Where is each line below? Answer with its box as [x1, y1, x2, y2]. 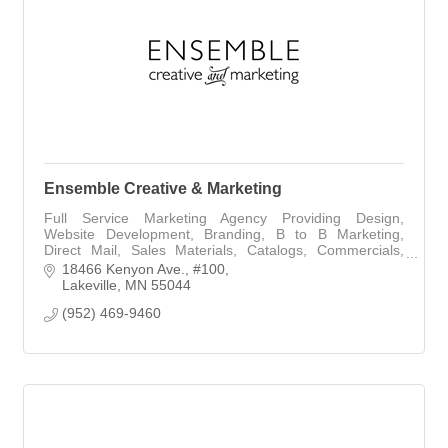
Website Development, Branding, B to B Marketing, [44, 226, 404, 243]
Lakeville [61, 276, 117, 293]
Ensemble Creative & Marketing [44, 180, 282, 198]
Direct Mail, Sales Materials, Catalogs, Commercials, [44, 242, 404, 259]
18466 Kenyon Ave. [61, 260, 185, 277]
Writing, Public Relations [44, 258, 197, 275]
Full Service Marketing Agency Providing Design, [44, 210, 404, 227]
